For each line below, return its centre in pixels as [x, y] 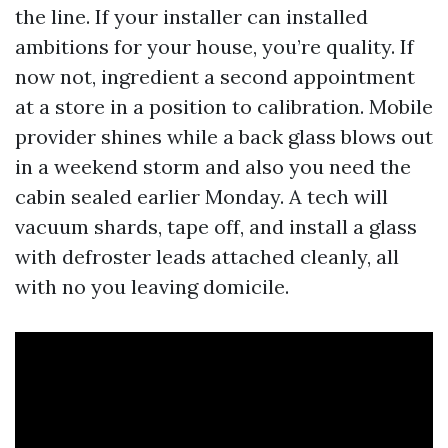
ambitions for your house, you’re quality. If [214, 46]
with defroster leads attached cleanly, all [207, 256]
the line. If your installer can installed [191, 16]
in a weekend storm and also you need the [213, 166]
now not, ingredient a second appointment [215, 76]
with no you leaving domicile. [152, 286]
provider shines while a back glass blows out [224, 136]
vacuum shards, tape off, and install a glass [216, 226]
